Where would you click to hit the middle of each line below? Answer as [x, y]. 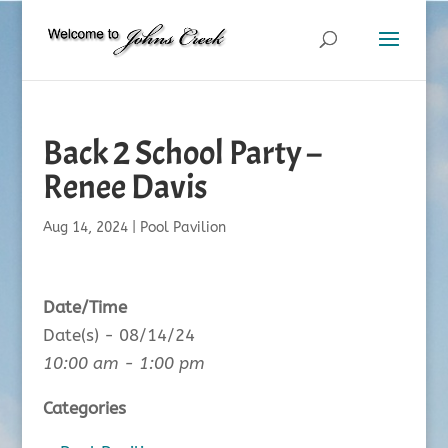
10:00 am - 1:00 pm [123, 363]
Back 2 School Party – [181, 152]
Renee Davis [124, 186]
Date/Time [84, 307]
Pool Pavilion [182, 227]
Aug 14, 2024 [85, 227]
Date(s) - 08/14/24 [118, 335]
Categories [84, 408]
